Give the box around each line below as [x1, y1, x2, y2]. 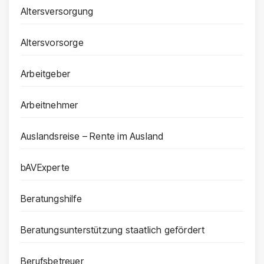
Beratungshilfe [21, 193, 82, 205]
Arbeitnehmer [21, 99, 78, 111]
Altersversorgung [21, 5, 94, 18]
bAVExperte [21, 161, 70, 174]
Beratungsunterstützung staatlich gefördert [21, 224, 205, 236]
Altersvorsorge [21, 37, 84, 49]
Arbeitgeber [21, 68, 71, 80]
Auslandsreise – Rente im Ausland [21, 130, 164, 143]
